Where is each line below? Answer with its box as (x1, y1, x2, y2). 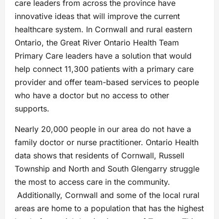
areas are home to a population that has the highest (15, 203, 204, 213)
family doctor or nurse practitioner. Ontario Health (15, 137, 198, 147)
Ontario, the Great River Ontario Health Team (15, 37, 179, 47)
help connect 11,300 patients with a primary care (15, 64, 194, 74)
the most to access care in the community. (15, 176, 170, 187)
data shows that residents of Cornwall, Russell (15, 150, 184, 160)
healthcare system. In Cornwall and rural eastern (15, 24, 192, 34)
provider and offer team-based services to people (15, 77, 199, 87)
